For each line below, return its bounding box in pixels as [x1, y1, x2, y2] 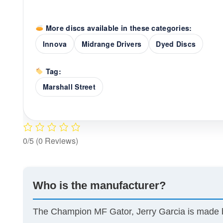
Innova [42, 39, 67, 49]
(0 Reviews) [36, 135, 79, 147]
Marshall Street [42, 82, 96, 92]
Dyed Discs [156, 39, 196, 49]
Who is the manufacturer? [33, 179, 166, 192]
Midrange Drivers [81, 39, 142, 49]
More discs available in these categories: [43, 23, 192, 33]
